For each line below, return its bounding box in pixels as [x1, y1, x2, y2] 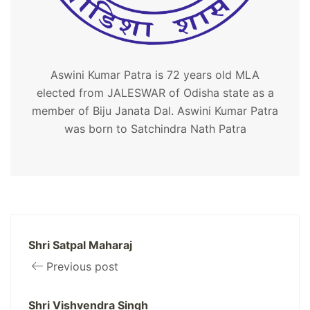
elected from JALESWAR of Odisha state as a [36, 85, 274, 100]
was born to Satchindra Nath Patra [64, 121, 246, 136]
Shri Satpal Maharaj [28, 237, 132, 252]
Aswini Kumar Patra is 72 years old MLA [51, 67, 259, 82]
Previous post [46, 259, 118, 273]
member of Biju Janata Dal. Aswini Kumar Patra [32, 103, 278, 118]
